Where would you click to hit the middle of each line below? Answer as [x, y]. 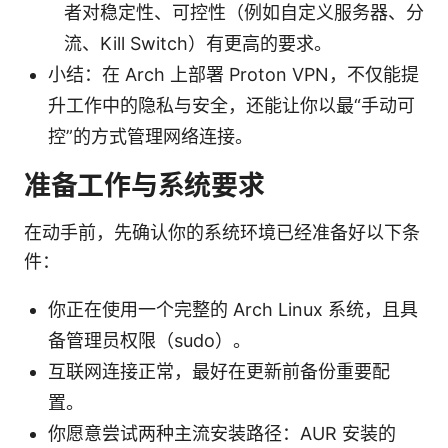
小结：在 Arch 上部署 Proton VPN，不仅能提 [233, 74]
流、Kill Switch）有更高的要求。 [198, 43]
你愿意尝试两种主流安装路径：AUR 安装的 [222, 433]
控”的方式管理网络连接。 [150, 136]
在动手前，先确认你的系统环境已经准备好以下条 [222, 232]
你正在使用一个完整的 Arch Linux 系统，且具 [233, 309]
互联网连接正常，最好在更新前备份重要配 [219, 371]
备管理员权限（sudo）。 [149, 340]
